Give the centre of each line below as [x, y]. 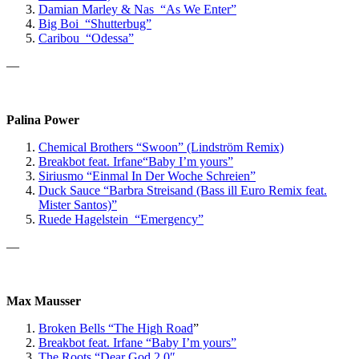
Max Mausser [44, 301]
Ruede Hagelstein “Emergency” [121, 219]
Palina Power [43, 119]
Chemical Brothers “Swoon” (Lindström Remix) [161, 147]
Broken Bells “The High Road [116, 328]
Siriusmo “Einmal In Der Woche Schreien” [147, 175]
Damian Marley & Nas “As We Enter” [137, 9]
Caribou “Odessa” [86, 38]
